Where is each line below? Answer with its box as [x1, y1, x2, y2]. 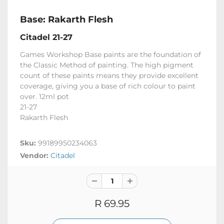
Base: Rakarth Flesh [20, 13, 113, 25]
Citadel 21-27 [20, 32, 72, 42]
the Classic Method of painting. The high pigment [20, 60, 193, 69]
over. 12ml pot [20, 91, 69, 101]
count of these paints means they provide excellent [20, 70, 198, 80]
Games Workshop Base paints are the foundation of [20, 49, 201, 59]
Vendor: [20, 150, 50, 160]
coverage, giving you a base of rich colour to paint [20, 81, 195, 90]
